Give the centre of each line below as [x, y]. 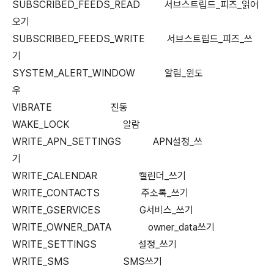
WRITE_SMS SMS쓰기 [87, 261]
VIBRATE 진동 [106, 107]
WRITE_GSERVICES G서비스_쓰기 [128, 210]
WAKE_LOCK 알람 [112, 124]
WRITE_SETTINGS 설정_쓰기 [94, 244]
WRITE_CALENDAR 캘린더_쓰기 [126, 176]
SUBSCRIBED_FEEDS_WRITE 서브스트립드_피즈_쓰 [132, 39]
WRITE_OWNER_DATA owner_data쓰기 [137, 227]
